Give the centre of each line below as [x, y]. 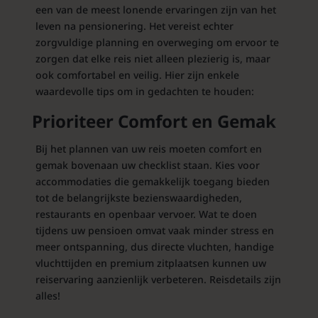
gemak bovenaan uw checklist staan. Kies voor [147, 165]
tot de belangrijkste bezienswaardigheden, [138, 197]
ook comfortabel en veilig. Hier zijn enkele [137, 75]
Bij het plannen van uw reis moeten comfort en [148, 148]
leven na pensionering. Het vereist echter [134, 26]
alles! [48, 295]
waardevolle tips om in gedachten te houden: [144, 91]
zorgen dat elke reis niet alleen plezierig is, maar [153, 58]
